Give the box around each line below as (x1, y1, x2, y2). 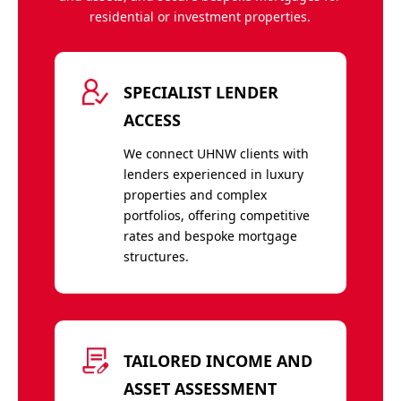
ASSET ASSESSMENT (123, 377, 277, 399)
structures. (123, 247, 189, 265)
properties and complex (123, 185, 267, 203)
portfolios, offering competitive (123, 206, 310, 224)
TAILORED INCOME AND (123, 349, 312, 371)
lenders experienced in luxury (123, 165, 303, 183)
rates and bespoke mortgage (123, 226, 297, 244)
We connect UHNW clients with (123, 144, 309, 162)
